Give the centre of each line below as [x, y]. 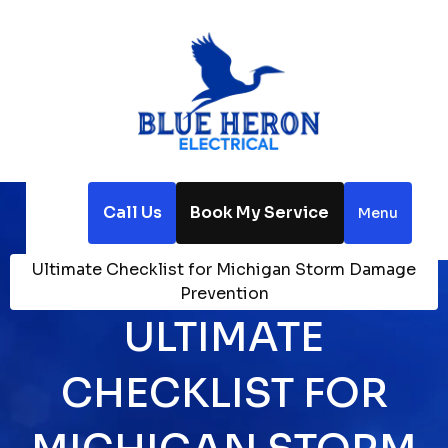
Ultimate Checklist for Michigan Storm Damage [224, 269]
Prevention [224, 293]
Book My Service [260, 212]
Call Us [132, 212]
